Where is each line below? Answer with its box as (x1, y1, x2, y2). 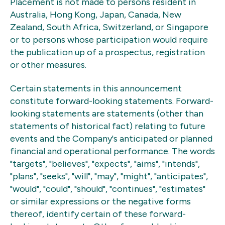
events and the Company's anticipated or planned (10, 133, 212, 145)
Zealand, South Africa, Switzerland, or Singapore (10, 21, 208, 33)
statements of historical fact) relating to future (10, 121, 205, 132)
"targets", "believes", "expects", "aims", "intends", (10, 158, 200, 170)
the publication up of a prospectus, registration (10, 46, 205, 58)
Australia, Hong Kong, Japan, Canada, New (10, 9, 181, 20)
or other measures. (10, 59, 86, 70)
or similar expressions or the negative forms (10, 196, 191, 207)
